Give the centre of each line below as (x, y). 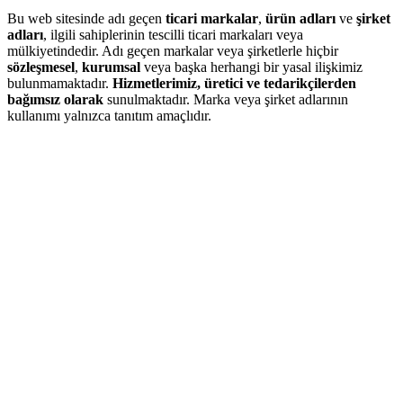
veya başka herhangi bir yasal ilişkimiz (253, 67)
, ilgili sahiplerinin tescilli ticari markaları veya (173, 35)
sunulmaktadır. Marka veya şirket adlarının (226, 100)
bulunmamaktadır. (60, 84)
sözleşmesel (41, 67)
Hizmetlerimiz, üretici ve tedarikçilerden (234, 84)
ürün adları (300, 19)
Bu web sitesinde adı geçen (86, 19)
